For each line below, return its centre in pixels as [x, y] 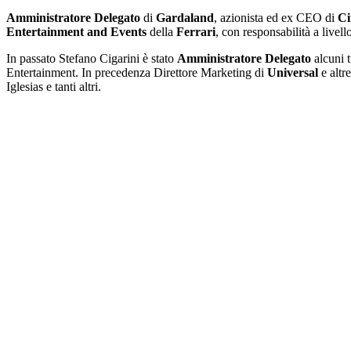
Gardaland [185, 17]
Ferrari [196, 31]
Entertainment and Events [78, 31]
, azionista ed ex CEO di [276, 17]
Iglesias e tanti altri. [57, 86]
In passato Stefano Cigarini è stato [92, 58]
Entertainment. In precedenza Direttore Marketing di [137, 72]
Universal [294, 72]
